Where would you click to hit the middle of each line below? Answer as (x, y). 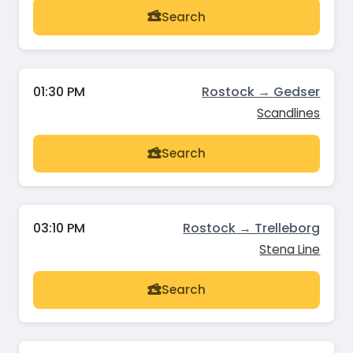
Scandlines (289, 113)
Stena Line (290, 249)
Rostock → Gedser (261, 91)
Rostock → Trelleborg (252, 228)
